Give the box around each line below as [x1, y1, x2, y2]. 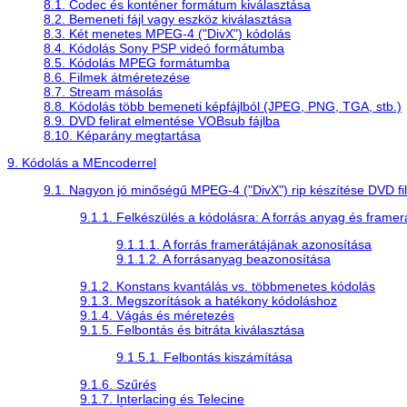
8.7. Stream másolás [44, 84, 163, 99]
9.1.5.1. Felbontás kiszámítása [116, 349, 293, 364]
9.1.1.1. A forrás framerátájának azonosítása [116, 236, 372, 252]
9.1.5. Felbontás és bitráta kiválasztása [80, 322, 304, 337]
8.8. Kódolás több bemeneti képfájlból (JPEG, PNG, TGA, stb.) [44, 98, 402, 114]
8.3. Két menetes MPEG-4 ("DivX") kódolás [44, 25, 291, 41]
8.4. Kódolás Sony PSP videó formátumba [44, 40, 284, 55]
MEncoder [83, 154, 142, 170]
